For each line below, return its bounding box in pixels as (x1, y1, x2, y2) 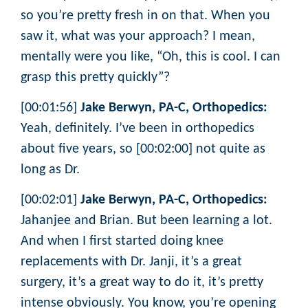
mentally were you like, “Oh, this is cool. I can (21, 49, 280, 64)
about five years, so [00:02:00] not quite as (21, 142, 265, 157)
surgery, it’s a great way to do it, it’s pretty (21, 276, 263, 290)
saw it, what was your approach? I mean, (21, 29, 255, 43)
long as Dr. (21, 163, 80, 177)
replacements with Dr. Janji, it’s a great (21, 255, 242, 269)
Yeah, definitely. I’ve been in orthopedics (21, 122, 254, 136)
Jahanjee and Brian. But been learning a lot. (21, 214, 272, 228)
